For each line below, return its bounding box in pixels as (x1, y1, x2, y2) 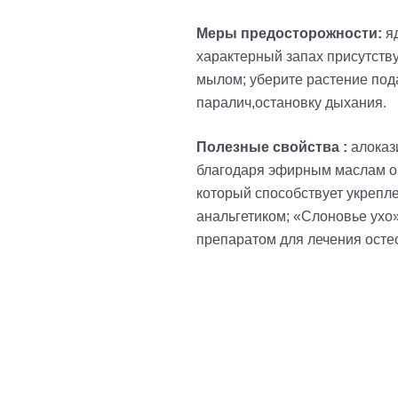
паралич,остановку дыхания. (196, 94, 386, 110)
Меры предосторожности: (196, 25, 386, 41)
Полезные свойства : (196, 139, 347, 155)
